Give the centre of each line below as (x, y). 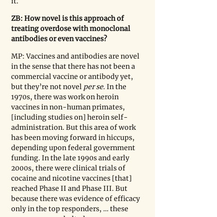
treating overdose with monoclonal (71, 29)
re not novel (62, 87)
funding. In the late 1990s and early (71, 158)
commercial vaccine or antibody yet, (73, 77)
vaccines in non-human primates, (69, 107)
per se (93, 87)
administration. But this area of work (74, 128)
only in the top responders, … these (70, 209)
